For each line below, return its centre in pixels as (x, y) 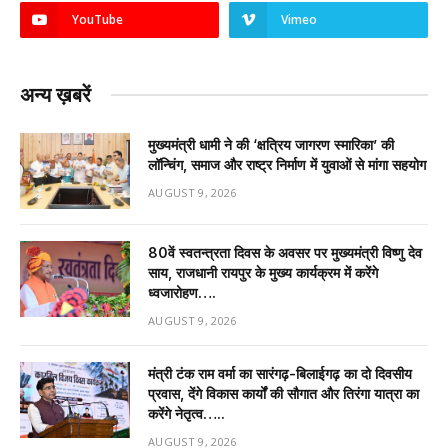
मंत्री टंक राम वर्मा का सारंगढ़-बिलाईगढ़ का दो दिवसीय (280, 373)
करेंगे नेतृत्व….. (186, 413)
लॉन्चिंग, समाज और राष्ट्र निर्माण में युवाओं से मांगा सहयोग (287, 164)
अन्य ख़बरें (55, 94)
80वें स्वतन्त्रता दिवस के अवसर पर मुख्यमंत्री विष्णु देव (285, 252)
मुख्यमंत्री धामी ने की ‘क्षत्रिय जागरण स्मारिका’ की (271, 144)
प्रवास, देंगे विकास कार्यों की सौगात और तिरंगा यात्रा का (283, 393)
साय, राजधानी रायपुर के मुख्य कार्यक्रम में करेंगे (263, 272)
